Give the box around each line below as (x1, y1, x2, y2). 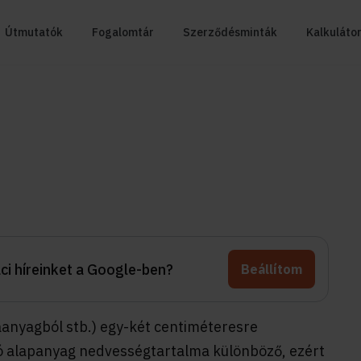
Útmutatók (5, 25, 63, 39)
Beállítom (241, 261, 302, 277)
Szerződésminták (183, 25, 277, 39)
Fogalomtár (92, 25, 154, 39)
